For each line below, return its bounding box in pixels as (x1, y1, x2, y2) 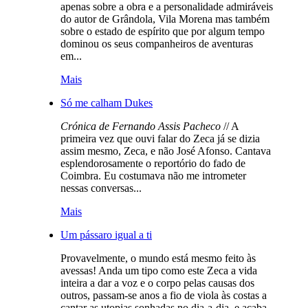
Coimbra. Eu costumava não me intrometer (60, 169, 246, 181)
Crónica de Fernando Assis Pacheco (60, 120, 221, 132)
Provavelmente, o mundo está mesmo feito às (60, 252, 256, 264)
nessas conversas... (60, 181, 142, 194)
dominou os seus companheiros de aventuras (60, 37, 253, 49)
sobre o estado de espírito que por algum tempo (60, 25, 265, 37)
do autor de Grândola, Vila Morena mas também (60, 12, 269, 25)
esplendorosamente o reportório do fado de (60, 157, 245, 169)
